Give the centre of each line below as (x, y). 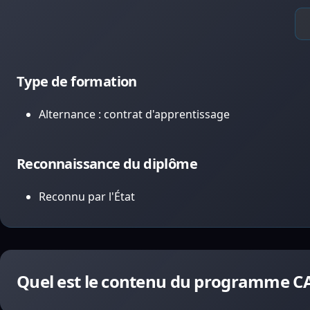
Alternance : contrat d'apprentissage (134, 114)
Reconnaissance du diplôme (107, 164)
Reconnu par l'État (87, 197)
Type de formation (77, 81)
